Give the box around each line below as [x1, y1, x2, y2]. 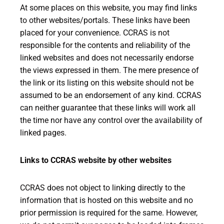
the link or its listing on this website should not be [20, 78, 193, 87]
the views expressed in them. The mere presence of [20, 65, 199, 75]
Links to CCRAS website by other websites [20, 155, 171, 165]
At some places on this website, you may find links [20, 3, 197, 12]
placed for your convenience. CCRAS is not [20, 28, 169, 37]
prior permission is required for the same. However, [20, 208, 197, 217]
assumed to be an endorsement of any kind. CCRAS [20, 90, 201, 100]
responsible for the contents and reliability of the [20, 40, 190, 50]
